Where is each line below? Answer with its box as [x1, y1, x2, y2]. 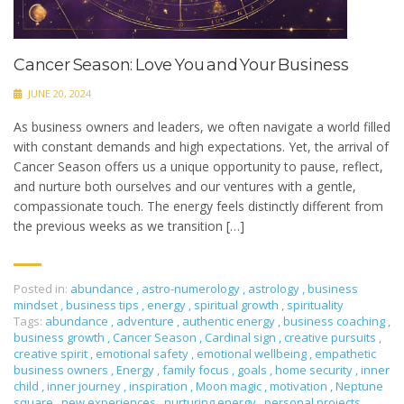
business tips [66, 296, 139, 313]
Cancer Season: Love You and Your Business [14, 54, 349, 75]
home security [275, 361, 355, 378]
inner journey [47, 377, 124, 394]
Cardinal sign [205, 328, 279, 345]
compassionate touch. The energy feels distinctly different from [14, 197, 383, 215]
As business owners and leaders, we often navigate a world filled [14, 117, 390, 135]
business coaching [283, 312, 388, 329]
